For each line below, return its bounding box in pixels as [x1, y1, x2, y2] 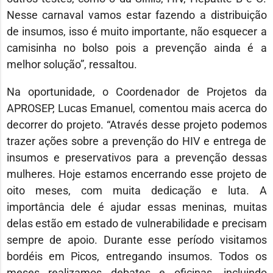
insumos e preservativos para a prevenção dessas [6, 151, 267, 164]
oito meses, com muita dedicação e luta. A [6, 183, 267, 197]
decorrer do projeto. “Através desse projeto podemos [6, 118, 267, 131]
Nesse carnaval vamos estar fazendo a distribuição [6, 8, 267, 21]
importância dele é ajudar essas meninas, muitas [6, 200, 267, 213]
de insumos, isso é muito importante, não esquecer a [6, 24, 267, 38]
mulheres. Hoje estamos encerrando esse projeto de [6, 167, 267, 180]
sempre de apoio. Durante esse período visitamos [6, 233, 267, 246]
